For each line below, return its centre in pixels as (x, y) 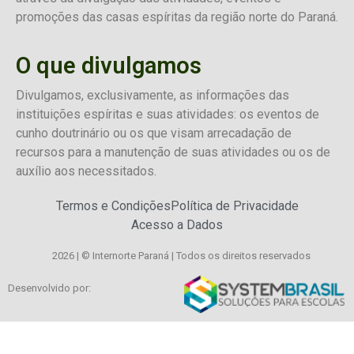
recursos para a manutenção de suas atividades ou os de (173, 152)
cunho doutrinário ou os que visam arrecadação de (154, 133)
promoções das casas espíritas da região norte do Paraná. (177, 17)
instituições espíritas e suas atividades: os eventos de (168, 114)
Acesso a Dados (177, 225)
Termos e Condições (113, 206)
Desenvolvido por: (49, 288)
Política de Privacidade (234, 206)
